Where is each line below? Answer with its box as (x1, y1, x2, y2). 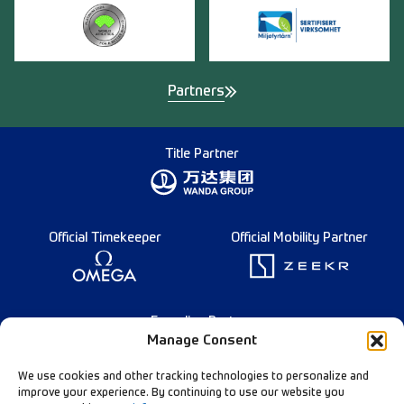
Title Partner (165, 147, 239, 161)
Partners (167, 84, 225, 99)
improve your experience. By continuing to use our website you (18, 388, 344, 399)
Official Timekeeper (48, 231, 161, 244)
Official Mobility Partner (231, 231, 368, 244)
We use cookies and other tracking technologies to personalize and (18, 372, 369, 382)
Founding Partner (151, 315, 253, 328)
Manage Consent (147, 334, 257, 347)
